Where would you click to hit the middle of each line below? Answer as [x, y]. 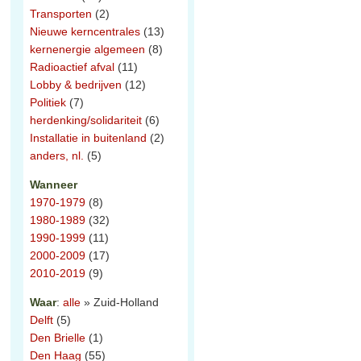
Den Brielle [58, 338]
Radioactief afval [72, 67]
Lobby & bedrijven [76, 85]
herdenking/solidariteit [86, 120]
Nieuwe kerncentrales [85, 31]
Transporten [61, 14]
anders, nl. [57, 156]
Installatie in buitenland [88, 138]
